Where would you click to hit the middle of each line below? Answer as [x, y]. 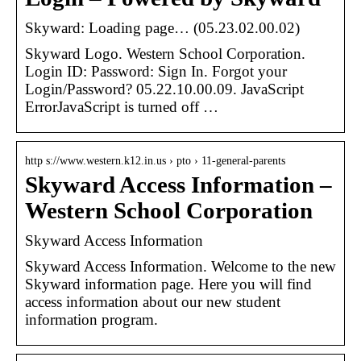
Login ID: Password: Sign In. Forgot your [156, 71]
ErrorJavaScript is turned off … [122, 106]
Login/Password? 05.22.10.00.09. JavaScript [164, 89]
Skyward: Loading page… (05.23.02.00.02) [162, 27]
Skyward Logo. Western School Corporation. [165, 53]
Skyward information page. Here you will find [168, 284]
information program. [91, 319]
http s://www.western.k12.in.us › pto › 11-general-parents [155, 160]
